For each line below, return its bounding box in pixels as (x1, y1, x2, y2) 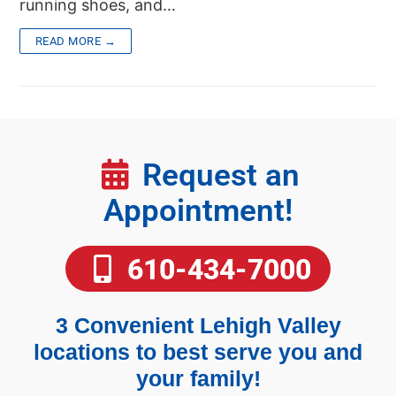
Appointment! (103, 192, 293, 229)
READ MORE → (34, 34, 117, 48)
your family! (135, 365, 261, 391)
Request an (142, 156, 301, 194)
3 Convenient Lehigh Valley (55, 312, 341, 338)
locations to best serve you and (34, 339, 362, 364)
